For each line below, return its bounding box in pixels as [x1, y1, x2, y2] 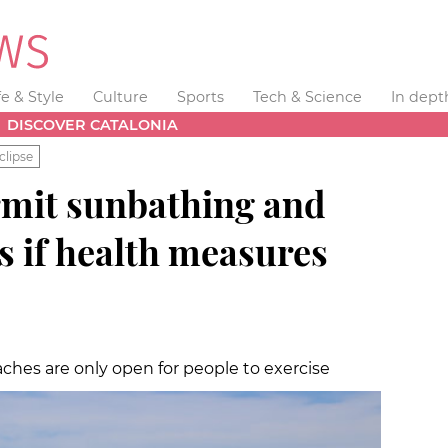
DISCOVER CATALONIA [7, 115, 179, 134]
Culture [93, 88, 149, 106]
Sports [176, 88, 224, 106]
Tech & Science [252, 88, 362, 106]
